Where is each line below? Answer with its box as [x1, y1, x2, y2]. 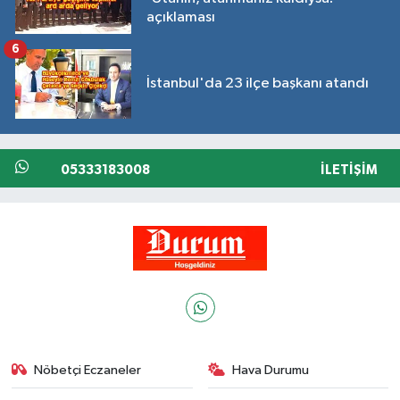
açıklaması [146, 10, 215, 26]
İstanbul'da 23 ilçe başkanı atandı [146, 76, 369, 92]
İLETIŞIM [320, 162, 378, 177]
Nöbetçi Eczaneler [34, 362, 142, 377]
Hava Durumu [232, 362, 309, 377]
